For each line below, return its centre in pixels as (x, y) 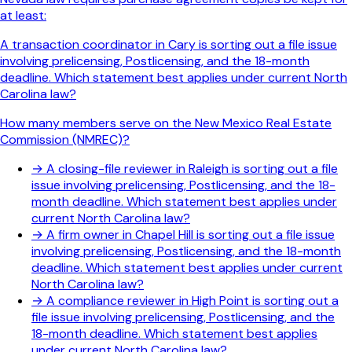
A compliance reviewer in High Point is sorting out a (192, 301)
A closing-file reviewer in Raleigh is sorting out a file (192, 169)
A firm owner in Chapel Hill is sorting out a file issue (191, 235)
